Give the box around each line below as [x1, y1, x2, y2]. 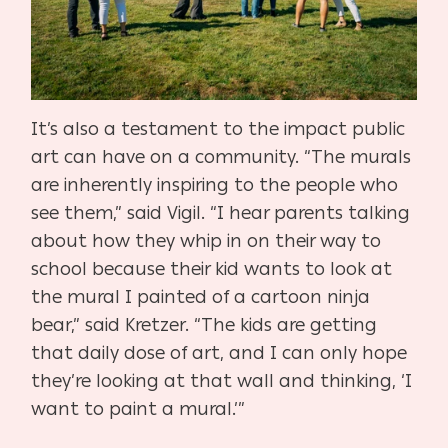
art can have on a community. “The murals [31, 146, 412, 168]
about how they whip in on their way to [31, 230, 382, 252]
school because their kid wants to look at [31, 258, 393, 280]
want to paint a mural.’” [31, 398, 251, 420]
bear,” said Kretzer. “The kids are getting [31, 314, 378, 336]
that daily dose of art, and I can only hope [31, 342, 408, 364]
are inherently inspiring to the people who [31, 174, 399, 196]
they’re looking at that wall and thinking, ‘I [31, 370, 413, 392]
